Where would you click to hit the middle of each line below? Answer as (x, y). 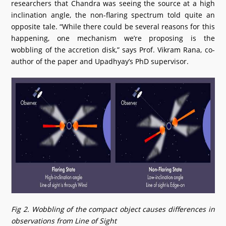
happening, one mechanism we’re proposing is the (113, 38)
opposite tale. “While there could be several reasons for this (113, 26)
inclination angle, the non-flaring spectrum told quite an (113, 15)
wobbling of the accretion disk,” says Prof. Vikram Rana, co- (113, 50)
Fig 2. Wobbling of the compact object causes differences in (113, 209)
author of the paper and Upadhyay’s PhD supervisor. (100, 61)
